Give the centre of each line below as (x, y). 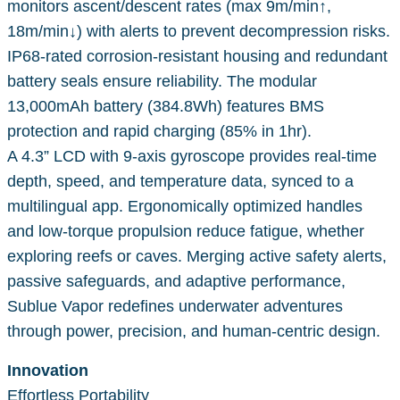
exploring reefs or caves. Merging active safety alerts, (197, 256)
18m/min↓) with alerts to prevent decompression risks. (199, 31)
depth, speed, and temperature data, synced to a (180, 181)
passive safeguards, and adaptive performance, (176, 281)
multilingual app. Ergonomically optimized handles (185, 206)
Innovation (48, 370)
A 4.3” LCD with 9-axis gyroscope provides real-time (192, 156)
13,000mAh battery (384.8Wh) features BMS (166, 106)
